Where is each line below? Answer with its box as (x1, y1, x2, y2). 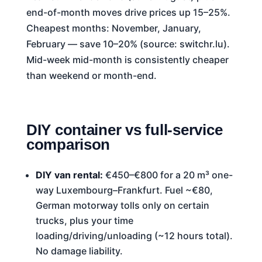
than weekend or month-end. (26, 69, 157, 81)
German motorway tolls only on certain (35, 199, 209, 211)
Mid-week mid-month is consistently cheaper (26, 53, 229, 65)
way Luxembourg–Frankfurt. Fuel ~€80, (35, 184, 213, 196)
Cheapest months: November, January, (26, 22, 201, 34)
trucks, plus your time (35, 214, 133, 226)
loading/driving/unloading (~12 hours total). (35, 229, 233, 242)
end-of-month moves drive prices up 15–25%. (26, 6, 230, 18)
